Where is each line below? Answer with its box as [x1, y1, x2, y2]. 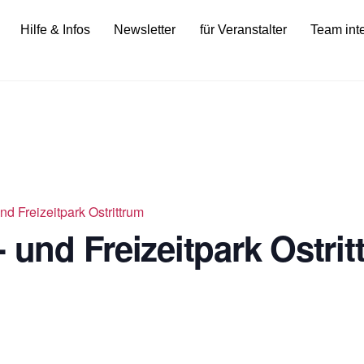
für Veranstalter [199, 23, 287, 37]
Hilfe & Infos [19, 23, 90, 37]
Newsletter [114, 23, 176, 37]
